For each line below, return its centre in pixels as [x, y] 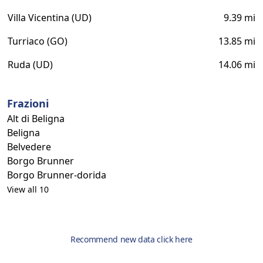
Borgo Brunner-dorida [57, 175]
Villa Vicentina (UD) [50, 18]
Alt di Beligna [36, 119]
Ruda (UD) [30, 65]
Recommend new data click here [131, 239]
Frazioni [28, 103]
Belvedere [29, 147]
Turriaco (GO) [38, 41]
